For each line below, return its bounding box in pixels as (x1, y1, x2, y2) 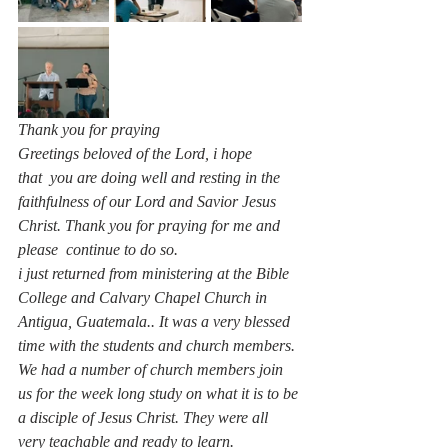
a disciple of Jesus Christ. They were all (18, 409, 272, 426)
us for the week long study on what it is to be (18, 385, 302, 402)
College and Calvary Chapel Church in (18, 289, 271, 306)
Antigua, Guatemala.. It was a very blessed (18, 313, 294, 330)
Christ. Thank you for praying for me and (18, 217, 284, 234)
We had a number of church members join (18, 361, 287, 378)
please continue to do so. (18, 241, 178, 258)
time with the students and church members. (18, 337, 295, 354)
